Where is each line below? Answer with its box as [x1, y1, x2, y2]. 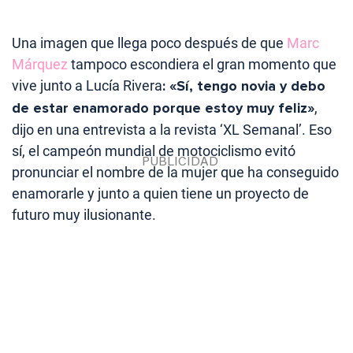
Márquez [12, 55, 68, 72]
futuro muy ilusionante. [12, 206, 156, 223]
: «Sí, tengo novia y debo [162, 76, 325, 95]
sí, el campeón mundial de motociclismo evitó [12, 142, 295, 159]
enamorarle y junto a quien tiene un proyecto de [12, 184, 309, 202]
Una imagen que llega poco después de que [12, 34, 284, 51]
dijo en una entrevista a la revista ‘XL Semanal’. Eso [12, 121, 332, 138]
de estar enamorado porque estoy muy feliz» [12, 98, 314, 117]
